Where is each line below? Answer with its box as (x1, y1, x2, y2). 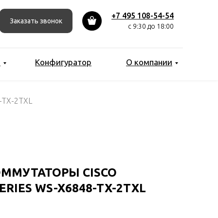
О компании (126, 57, 172, 67)
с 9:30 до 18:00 (128, 22, 174, 30)
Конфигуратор (35, 57, 91, 67)
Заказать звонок (10, 17, 62, 25)
